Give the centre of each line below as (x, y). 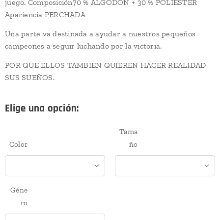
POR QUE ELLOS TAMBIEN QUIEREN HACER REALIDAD (106, 65)
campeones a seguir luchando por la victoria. (83, 46)
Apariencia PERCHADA (45, 14)
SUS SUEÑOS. (30, 77)
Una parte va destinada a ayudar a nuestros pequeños (100, 33)
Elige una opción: (42, 108)
